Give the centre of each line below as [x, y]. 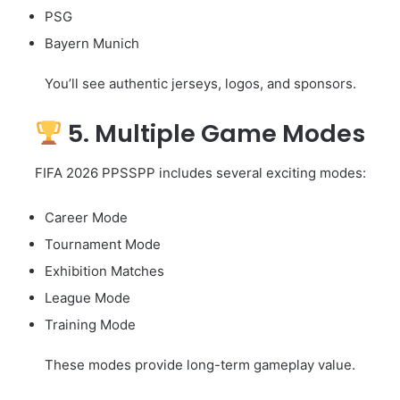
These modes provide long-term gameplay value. [200, 365]
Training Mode [90, 325]
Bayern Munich [92, 43]
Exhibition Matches [104, 271]
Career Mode [86, 218]
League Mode [87, 298]
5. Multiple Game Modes [213, 133]
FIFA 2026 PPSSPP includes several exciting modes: [200, 173]
